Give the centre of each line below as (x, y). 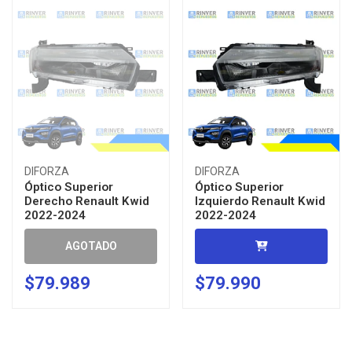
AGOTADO (91, 246)
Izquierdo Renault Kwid (260, 201)
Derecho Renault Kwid (87, 201)
